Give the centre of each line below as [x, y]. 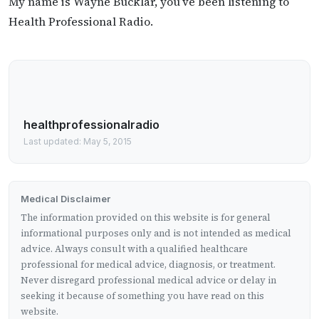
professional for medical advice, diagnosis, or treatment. [148, 264]
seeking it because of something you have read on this [142, 296]
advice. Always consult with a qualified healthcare [134, 249]
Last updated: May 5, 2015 [78, 141]
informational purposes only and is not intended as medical [156, 233]
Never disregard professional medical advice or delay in [148, 280]
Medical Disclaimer [66, 198]
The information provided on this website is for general [146, 217]
